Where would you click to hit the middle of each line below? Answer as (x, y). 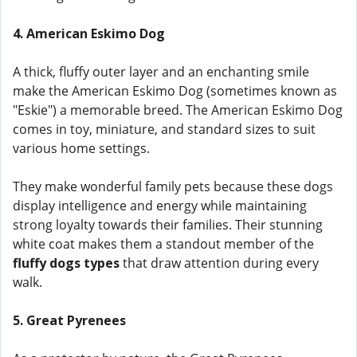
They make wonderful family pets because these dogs (173, 186)
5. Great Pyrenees (69, 320)
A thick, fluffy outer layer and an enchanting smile (161, 72)
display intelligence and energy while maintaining (160, 206)
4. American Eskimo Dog (89, 33)
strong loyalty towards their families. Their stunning (168, 225)
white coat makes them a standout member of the (163, 244)
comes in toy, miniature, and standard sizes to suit (164, 129)
